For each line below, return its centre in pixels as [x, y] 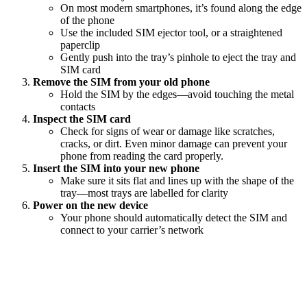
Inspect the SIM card [82, 119]
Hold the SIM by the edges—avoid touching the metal [177, 94]
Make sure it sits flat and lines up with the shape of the [177, 180]
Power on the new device [90, 205]
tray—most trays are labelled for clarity [144, 193]
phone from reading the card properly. [142, 156]
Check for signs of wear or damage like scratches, [168, 131]
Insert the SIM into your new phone [116, 168]
